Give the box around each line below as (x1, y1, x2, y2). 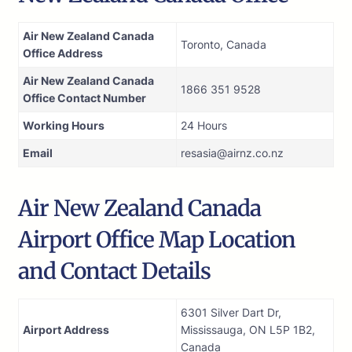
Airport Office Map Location (18, 225, 295, 255)
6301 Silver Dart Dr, (181, 306, 281, 320)
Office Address (23, 46, 103, 60)
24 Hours (181, 119, 227, 133)
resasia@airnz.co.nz (181, 146, 284, 160)
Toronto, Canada (181, 38, 266, 52)
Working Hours (23, 119, 104, 133)
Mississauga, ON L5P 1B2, (181, 323, 315, 337)
